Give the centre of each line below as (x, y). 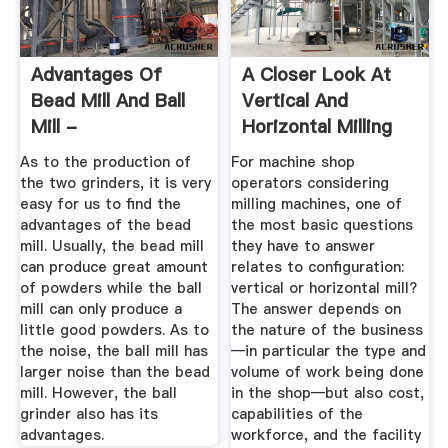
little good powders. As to (114, 329)
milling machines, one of (317, 203)
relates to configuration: (318, 266)
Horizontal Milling (317, 127)
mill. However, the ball (98, 392)
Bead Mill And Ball (107, 101)
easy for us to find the (100, 203)
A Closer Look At (317, 75)
